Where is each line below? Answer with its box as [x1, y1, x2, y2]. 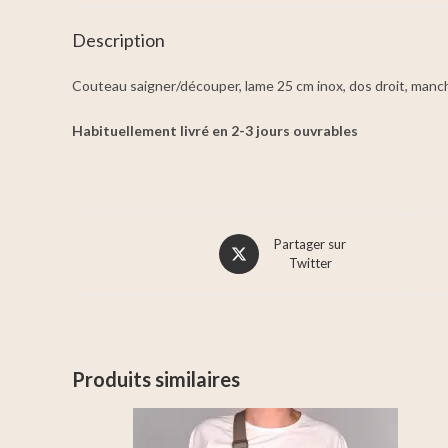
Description [72, 29, 165, 51]
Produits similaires [72, 367, 240, 391]
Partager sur [274, 236, 347, 252]
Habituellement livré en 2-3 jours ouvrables [72, 122, 358, 139]
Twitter [288, 255, 332, 271]
